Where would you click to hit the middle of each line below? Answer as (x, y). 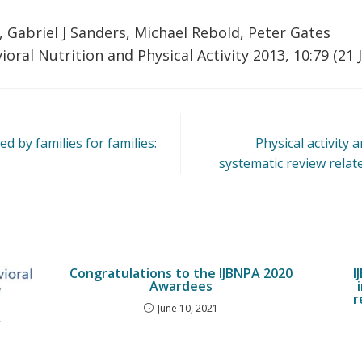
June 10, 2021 (188, 308)
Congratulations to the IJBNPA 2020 (181, 273)
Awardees (181, 286)
